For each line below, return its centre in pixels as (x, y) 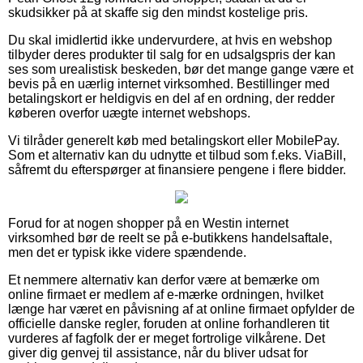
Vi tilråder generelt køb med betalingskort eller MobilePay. (174, 140)
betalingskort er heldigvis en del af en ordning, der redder (171, 98)
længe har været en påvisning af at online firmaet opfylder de (181, 309)
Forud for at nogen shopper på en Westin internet (148, 223)
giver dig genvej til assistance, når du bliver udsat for (158, 352)
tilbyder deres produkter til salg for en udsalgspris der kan (172, 54)
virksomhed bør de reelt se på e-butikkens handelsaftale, (170, 237)
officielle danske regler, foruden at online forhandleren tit (169, 323)
